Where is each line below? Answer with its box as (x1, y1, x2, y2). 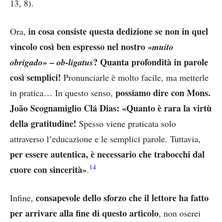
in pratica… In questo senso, (10, 86, 115, 99)
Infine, (10, 191, 36, 204)
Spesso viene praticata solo (76, 117, 176, 129)
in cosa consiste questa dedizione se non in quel (28, 24, 208, 38)
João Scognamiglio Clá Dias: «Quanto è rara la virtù (10, 101, 212, 114)
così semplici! (10, 70, 61, 84)
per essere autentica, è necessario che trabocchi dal (10, 147, 205, 161)
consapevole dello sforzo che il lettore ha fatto (36, 191, 209, 204)
